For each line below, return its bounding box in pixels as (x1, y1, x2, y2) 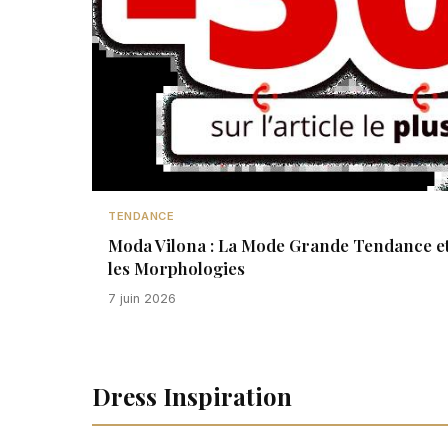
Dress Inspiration (92, 380, 292, 412)
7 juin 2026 (108, 291, 176, 306)
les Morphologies (108, 257, 245, 279)
